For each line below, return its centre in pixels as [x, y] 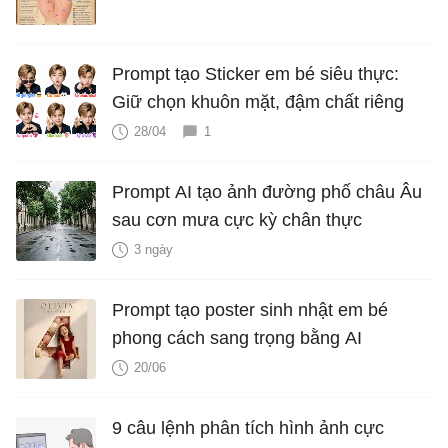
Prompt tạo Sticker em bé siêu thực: [255, 74]
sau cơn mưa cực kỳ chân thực [237, 220]
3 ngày [153, 249]
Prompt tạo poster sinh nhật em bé [250, 310]
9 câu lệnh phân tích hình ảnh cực [248, 428]
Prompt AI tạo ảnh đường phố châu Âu [267, 192]
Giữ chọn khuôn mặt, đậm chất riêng [258, 102]
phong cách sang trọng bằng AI [237, 338]
